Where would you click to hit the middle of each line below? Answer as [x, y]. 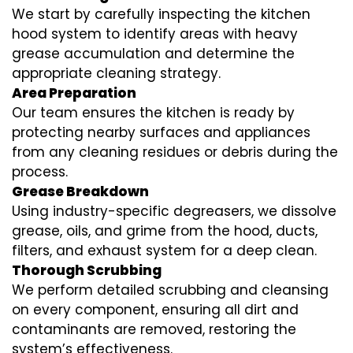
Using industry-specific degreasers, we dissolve [174, 212]
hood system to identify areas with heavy [155, 34]
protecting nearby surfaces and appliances [161, 133]
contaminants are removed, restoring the [154, 330]
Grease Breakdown [80, 192]
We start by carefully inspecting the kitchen [161, 15]
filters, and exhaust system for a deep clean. [164, 251]
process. [40, 172]
